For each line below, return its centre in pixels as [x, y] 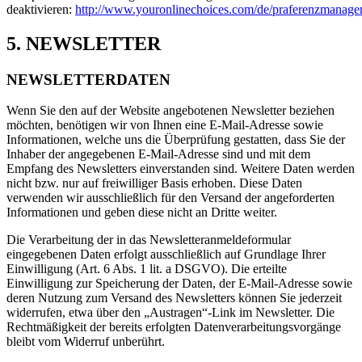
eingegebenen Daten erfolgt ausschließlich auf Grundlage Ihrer [166, 255]
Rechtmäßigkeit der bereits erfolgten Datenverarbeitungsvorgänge [174, 327]
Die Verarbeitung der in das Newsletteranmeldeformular [149, 240]
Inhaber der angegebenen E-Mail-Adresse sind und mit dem [158, 154]
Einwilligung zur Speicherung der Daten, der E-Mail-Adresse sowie [179, 284]
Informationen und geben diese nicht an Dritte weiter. [142, 213]
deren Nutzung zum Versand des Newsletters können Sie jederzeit [174, 298]
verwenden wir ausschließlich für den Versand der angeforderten [170, 198]
